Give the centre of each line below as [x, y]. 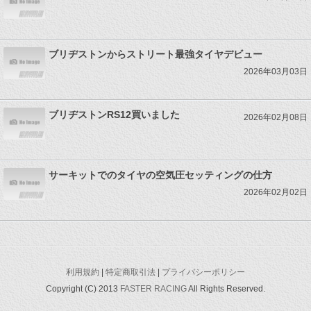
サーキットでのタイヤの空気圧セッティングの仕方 [160, 175]
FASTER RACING [153, 288]
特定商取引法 [131, 272]
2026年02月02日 [276, 192]
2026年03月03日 [276, 71]
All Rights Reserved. [226, 288]
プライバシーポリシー [203, 272]
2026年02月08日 [276, 117]
